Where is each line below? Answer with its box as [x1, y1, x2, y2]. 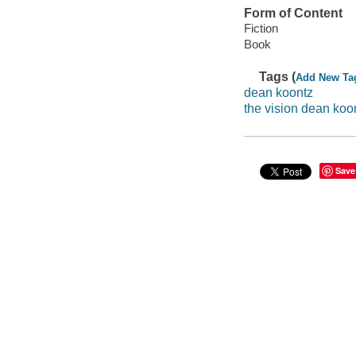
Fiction [243, 21, 278, 36]
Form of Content [243, 6, 342, 20]
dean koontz [243, 85, 313, 99]
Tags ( [259, 70, 296, 84]
